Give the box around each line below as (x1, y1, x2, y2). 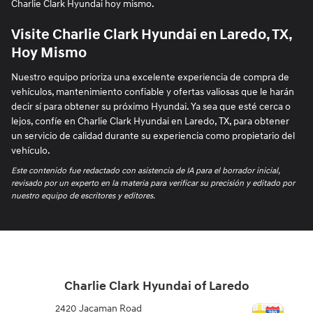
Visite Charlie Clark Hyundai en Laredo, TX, (11, 26, 292, 45)
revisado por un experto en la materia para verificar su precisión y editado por (11, 177, 295, 189)
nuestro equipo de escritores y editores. (11, 190, 155, 201)
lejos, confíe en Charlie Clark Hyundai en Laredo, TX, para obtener (11, 115, 289, 127)
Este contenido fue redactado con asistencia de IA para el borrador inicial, (11, 165, 279, 176)
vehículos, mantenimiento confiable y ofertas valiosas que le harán (11, 85, 294, 98)
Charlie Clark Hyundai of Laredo (64, 278, 249, 294)
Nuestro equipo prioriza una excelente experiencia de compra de (11, 71, 289, 83)
